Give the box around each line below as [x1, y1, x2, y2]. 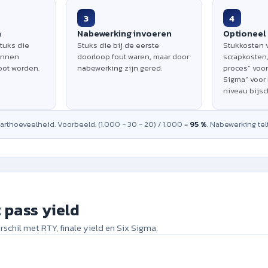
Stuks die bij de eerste [77, 39, 160, 51]
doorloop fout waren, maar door [77, 51, 190, 62]
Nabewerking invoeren [77, 26, 172, 40]
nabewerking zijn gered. [77, 62, 163, 74]
